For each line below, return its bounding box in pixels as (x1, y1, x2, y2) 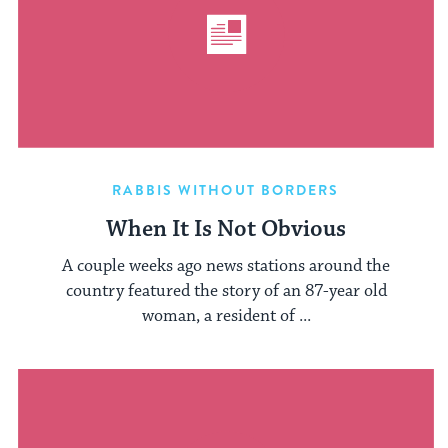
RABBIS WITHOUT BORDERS (112, 180, 340, 201)
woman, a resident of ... (141, 304, 311, 327)
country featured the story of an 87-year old (65, 279, 387, 302)
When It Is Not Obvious (106, 215, 346, 245)
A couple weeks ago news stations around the (62, 254, 390, 277)
